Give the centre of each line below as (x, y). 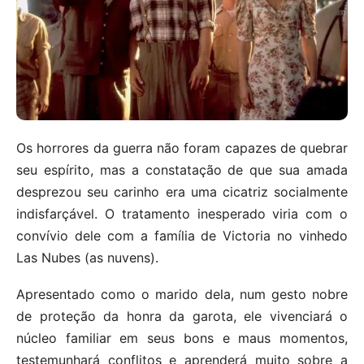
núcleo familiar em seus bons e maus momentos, (182, 338)
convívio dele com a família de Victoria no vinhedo (182, 235)
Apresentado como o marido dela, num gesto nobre (182, 294)
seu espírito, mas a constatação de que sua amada (182, 169)
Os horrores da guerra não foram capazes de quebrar (182, 147)
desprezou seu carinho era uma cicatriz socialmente (182, 191)
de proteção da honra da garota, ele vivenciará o (182, 316)
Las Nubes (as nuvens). (87, 257)
